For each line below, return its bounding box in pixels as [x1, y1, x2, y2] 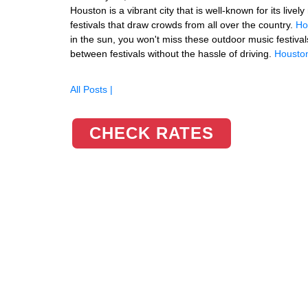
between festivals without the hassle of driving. [70, 48, 274, 59]
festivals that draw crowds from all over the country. [70, 19, 296, 30]
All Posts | [70, 84, 113, 95]
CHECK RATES [89, 124, 214, 142]
